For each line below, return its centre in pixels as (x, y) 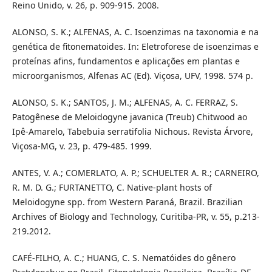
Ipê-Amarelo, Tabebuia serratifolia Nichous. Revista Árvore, (132, 132)
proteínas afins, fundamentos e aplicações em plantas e (126, 61)
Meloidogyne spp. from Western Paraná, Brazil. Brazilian (127, 202)
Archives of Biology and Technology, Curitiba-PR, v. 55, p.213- (136, 217)
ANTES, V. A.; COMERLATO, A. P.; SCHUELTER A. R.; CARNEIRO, (135, 173)
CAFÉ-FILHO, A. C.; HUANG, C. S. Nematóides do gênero (124, 258)
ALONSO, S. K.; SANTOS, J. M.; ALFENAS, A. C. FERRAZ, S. (125, 103)
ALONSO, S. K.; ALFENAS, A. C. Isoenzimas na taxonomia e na (135, 32)
